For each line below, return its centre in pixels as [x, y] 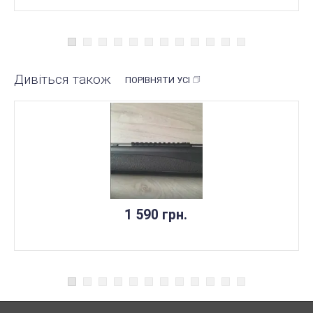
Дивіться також [63, 79]
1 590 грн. [156, 215]
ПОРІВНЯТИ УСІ [158, 80]
